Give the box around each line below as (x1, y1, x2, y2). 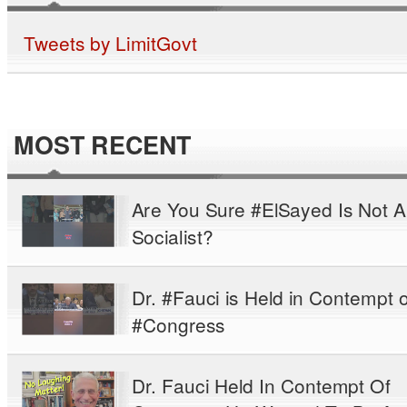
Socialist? (132, 223, 213, 250)
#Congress (132, 311, 225, 338)
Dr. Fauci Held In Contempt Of (132, 372, 391, 399)
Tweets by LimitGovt (23, 29, 197, 56)
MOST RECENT (14, 127, 192, 164)
